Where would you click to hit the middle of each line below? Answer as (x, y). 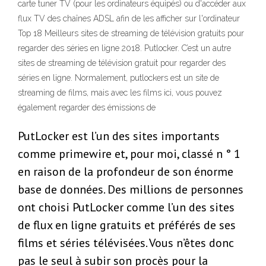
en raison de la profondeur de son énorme (126, 172)
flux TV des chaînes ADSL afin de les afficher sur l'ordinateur (129, 19)
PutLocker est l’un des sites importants (119, 136)
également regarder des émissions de (87, 108)
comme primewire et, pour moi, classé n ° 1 (129, 154)
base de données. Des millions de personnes (131, 190)
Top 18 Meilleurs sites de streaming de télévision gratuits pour (131, 34)
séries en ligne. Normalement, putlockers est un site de (118, 78)
